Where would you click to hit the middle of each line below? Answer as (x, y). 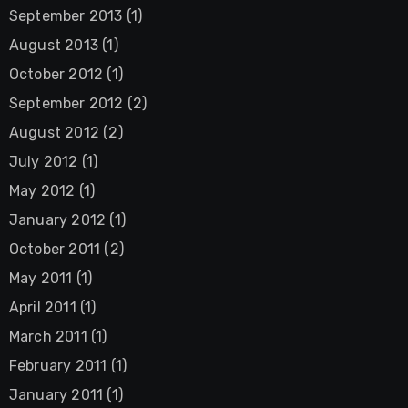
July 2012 (43, 161)
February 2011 (58, 365)
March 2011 (48, 336)
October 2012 (56, 74)
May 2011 (41, 278)
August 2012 (54, 132)
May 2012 (42, 190)
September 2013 (66, 15)
